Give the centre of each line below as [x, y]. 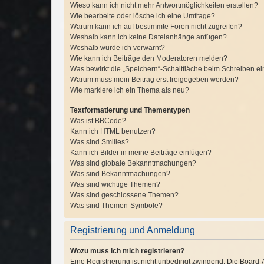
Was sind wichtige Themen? [115, 184]
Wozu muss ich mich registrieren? [127, 251]
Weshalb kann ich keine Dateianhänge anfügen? [148, 37]
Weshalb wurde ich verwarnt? [118, 48]
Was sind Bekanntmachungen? [120, 174]
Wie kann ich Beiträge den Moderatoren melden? [149, 58]
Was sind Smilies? [100, 142]
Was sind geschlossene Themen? [124, 195]
